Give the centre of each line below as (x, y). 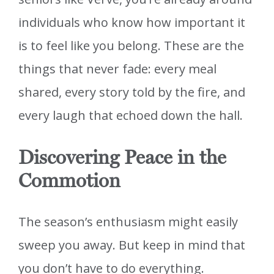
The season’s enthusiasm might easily (128, 222)
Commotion (69, 181)
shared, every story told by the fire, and (132, 92)
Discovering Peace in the (122, 157)
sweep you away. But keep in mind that (132, 245)
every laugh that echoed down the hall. (131, 116)
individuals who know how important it (132, 23)
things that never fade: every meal (117, 69)
